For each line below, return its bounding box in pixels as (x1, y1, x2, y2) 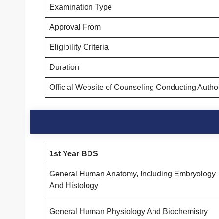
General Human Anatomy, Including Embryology (49, 170, 216, 178)
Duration (49, 63, 79, 72)
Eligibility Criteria (49, 43, 109, 52)
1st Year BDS (49, 150, 98, 158)
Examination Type (49, 3, 112, 12)
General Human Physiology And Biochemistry (49, 207, 208, 216)
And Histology (49, 181, 98, 190)
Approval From (49, 23, 101, 32)
